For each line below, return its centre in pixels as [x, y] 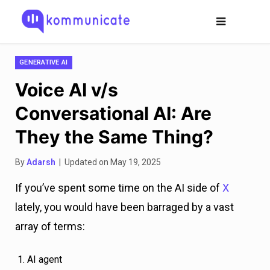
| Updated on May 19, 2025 [108, 162]
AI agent [45, 259]
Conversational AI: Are [113, 113]
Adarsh [41, 162]
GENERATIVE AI [44, 62]
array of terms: [50, 226]
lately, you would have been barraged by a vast [124, 207]
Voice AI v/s [67, 90]
